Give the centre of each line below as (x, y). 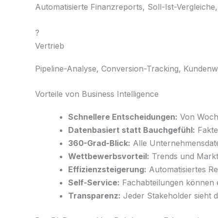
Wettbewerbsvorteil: (109, 156)
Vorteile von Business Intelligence (97, 94)
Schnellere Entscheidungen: (123, 117)
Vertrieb (50, 45)
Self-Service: (94, 183)
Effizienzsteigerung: (107, 170)
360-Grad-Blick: (99, 143)
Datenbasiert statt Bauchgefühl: (132, 130)
